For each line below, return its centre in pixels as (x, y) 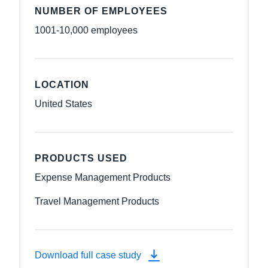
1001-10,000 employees (86, 30)
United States (63, 103)
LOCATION (62, 84)
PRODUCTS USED (81, 158)
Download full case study (89, 255)
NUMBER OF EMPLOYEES (101, 11)
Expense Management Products (103, 177)
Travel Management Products (97, 201)
